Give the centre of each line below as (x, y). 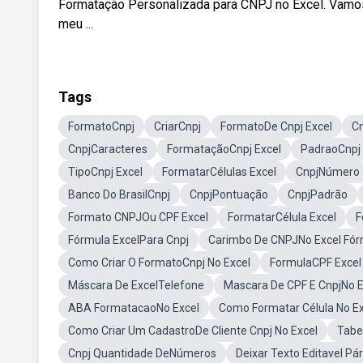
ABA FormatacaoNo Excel (134, 308)
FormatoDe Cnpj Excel (276, 126)
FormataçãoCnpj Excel (224, 149)
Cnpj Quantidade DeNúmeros (142, 353)
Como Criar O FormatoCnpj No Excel (159, 263)
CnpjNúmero (328, 172)
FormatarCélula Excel (282, 217)
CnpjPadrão (318, 194)
